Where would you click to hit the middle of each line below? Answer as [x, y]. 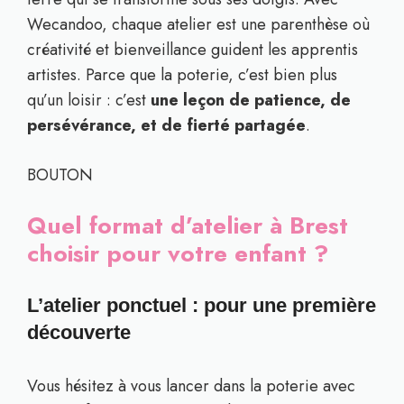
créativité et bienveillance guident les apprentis [193, 50]
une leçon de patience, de [251, 100]
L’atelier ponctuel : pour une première [202, 305]
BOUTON [60, 175]
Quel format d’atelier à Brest [188, 225]
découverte [79, 332]
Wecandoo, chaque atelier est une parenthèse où [198, 24]
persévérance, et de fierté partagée [166, 125]
